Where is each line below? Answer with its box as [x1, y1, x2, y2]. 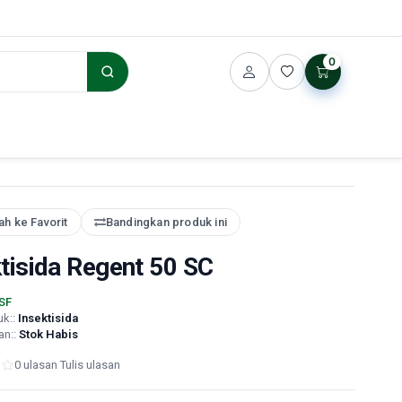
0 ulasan [14, 358, 57, 371]
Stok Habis [19, 328, 78, 341]
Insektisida [18, 311, 78, 325]
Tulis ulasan [60, 358, 120, 371]
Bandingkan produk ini [105, 215, 227, 229]
